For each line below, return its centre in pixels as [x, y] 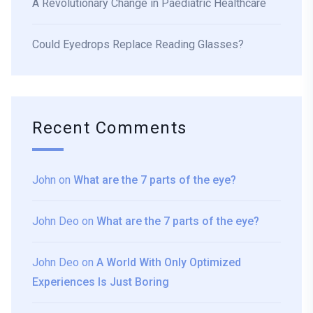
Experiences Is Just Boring [101, 282]
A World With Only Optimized [169, 263]
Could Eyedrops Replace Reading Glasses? [138, 45]
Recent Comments [110, 129]
